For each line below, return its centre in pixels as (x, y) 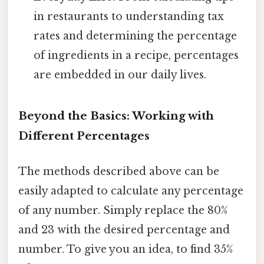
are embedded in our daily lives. (120, 75)
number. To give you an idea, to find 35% (126, 249)
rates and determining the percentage (136, 36)
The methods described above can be (119, 171)
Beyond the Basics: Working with (116, 116)
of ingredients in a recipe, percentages (136, 55)
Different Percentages (84, 136)
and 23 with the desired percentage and (124, 230)
